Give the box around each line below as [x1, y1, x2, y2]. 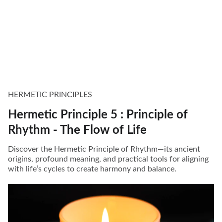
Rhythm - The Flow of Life [8, 124, 147, 137]
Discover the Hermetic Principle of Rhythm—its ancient [8, 145, 200, 154]
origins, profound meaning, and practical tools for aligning [8, 155, 209, 164]
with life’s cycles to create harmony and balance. [8, 165, 176, 173]
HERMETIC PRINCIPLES [8, 91, 92, 99]
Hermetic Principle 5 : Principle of [8, 109, 188, 121]
